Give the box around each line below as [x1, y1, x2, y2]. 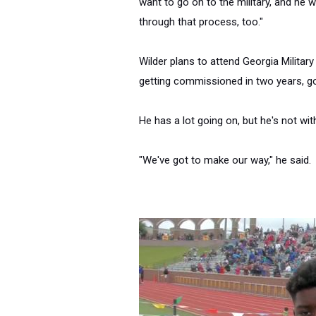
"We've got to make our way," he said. [139, 154, 311, 166]
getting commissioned [139, 75, 243, 87]
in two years [245, 75, 302, 87]
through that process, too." [139, 16, 263, 28]
